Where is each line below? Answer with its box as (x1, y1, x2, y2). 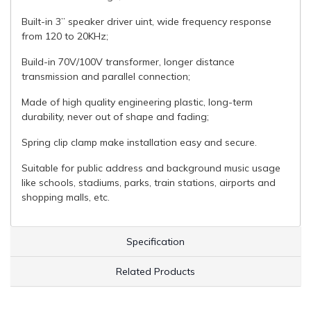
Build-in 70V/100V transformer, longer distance (22, 56, 235, 68)
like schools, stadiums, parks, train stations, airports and (22, 176, 276, 189)
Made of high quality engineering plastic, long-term (22, 96, 253, 108)
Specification (126, 235, 185, 248)
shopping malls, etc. (22, 191, 110, 203)
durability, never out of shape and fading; (22, 110, 209, 123)
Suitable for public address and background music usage (22, 162, 280, 174)
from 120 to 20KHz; (22, 30, 108, 42)
